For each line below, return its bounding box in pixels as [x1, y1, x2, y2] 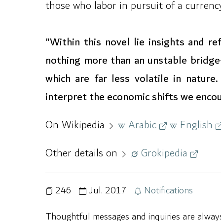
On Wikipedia [45, 116, 108, 134]
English [177, 116, 216, 134]
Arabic [125, 116, 159, 134]
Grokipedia [138, 144, 190, 162]
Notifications [142, 183, 193, 199]
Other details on [45, 144, 120, 162]
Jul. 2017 [86, 183, 127, 199]
